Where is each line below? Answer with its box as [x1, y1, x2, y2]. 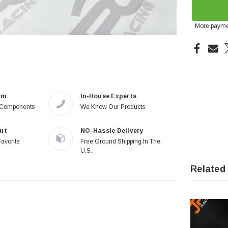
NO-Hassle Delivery [80, 127, 144, 135]
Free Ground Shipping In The [80, 138, 160, 146]
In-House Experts [80, 93, 136, 100]
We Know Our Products [80, 103, 145, 111]
